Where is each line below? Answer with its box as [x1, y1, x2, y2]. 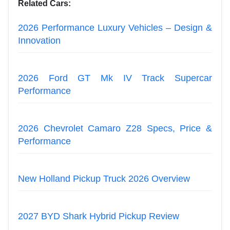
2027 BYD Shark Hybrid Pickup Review [18, 210, 179, 221]
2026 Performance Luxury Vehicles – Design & [18, 22, 212, 33]
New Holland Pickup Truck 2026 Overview [18, 173, 190, 184]
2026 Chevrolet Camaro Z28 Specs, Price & [18, 123, 212, 133]
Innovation [18, 35, 61, 46]
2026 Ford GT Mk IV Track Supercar [18, 72, 212, 83]
